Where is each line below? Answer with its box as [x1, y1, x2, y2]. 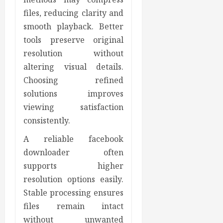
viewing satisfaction [23, 101, 124, 112]
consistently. [23, 114, 70, 126]
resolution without [23, 47, 124, 59]
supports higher [23, 160, 124, 171]
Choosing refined [23, 74, 124, 86]
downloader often [23, 146, 124, 158]
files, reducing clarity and [23, 7, 124, 18]
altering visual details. [23, 61, 124, 72]
